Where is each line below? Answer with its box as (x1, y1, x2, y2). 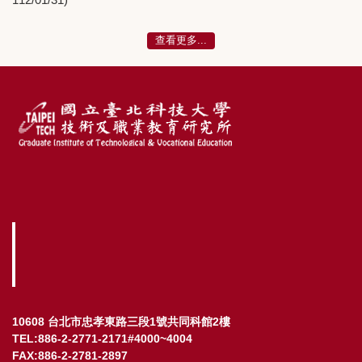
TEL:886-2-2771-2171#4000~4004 (12, 331, 192, 345)
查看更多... (155, 33, 207, 46)
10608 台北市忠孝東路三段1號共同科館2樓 (12, 314, 230, 328)
